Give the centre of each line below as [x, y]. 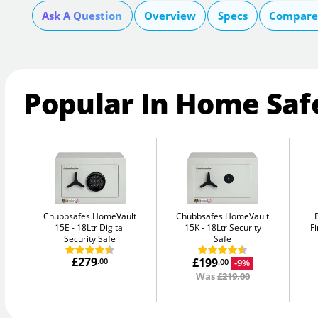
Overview [170, 15]
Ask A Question [82, 15]
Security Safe [90, 238]
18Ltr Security [234, 227]
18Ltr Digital [101, 227]
